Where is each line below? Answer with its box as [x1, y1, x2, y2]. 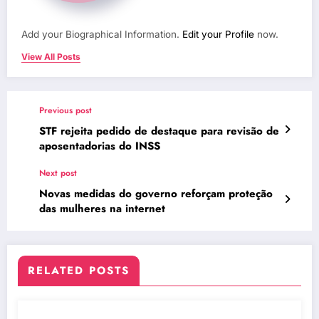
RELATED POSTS [28, 263, 130, 279]
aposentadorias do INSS [39, 138, 160, 155]
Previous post [39, 104, 92, 117]
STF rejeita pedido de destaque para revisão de [39, 123, 279, 140]
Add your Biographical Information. [21, 28, 182, 41]
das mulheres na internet [39, 201, 165, 217]
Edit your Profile [182, 28, 254, 41]
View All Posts [21, 51, 80, 63]
